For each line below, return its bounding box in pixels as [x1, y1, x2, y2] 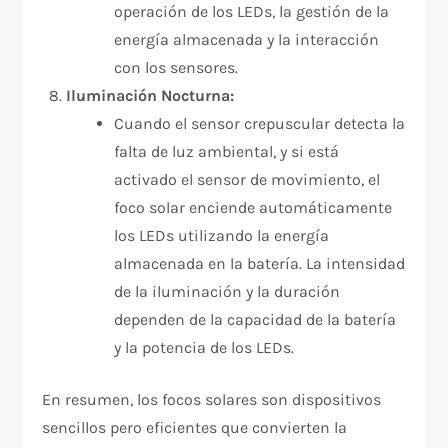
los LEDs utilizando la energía [114, 226, 330, 246]
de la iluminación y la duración [114, 282, 341, 302]
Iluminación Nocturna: [66, 86, 235, 106]
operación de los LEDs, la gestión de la [114, 2, 390, 22]
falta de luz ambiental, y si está [114, 142, 340, 162]
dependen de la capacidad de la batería [114, 310, 397, 330]
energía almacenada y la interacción [114, 30, 380, 50]
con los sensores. [114, 58, 239, 78]
